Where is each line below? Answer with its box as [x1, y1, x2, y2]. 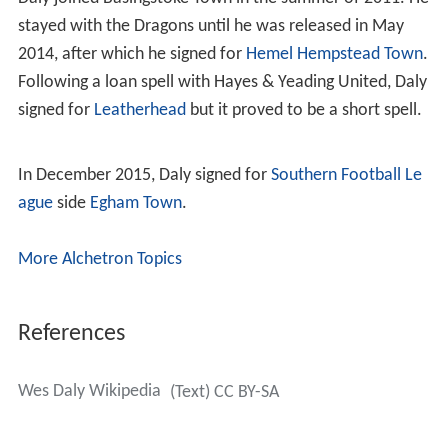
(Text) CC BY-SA [169, 379, 279, 399]
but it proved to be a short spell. [185, 98, 422, 118]
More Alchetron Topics [17, 246, 182, 266]
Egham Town [89, 190, 182, 210]
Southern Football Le [270, 162, 422, 182]
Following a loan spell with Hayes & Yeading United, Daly [17, 70, 427, 90]
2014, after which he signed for [17, 42, 246, 62]
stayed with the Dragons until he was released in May [17, 14, 404, 34]
